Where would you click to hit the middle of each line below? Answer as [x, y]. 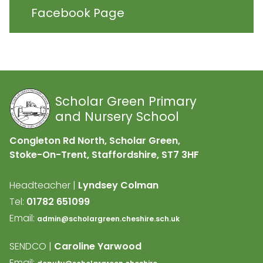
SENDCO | [32, 246]
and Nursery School [117, 117]
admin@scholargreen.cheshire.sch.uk [108, 219]
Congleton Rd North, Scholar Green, [95, 141]
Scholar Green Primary [126, 101]
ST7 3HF [179, 155]
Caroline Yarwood [98, 246]
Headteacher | [44, 185]
